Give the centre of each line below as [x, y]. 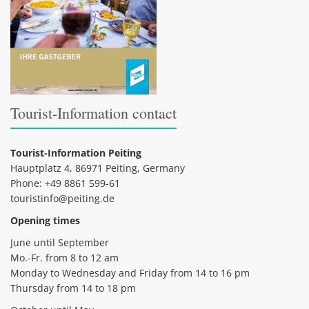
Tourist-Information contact [93, 112]
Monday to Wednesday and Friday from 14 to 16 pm [130, 272]
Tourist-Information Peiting [76, 152]
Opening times [45, 220]
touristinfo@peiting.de [62, 198]
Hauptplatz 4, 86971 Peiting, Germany [98, 168]
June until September [60, 242]
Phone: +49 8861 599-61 [65, 183]
